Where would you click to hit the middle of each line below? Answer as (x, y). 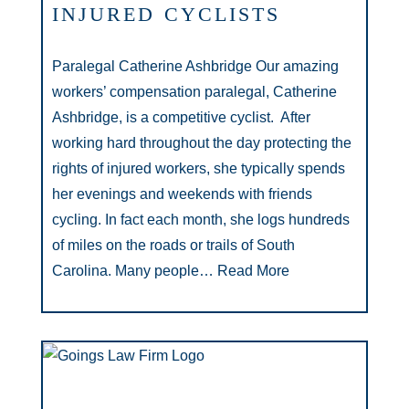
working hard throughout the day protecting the (202, 143)
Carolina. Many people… (133, 271)
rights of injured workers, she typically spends (199, 168)
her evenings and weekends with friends (182, 194)
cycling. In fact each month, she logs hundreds (201, 220)
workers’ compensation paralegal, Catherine (194, 92)
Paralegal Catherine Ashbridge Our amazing (195, 66)
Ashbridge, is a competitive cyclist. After (181, 117)
